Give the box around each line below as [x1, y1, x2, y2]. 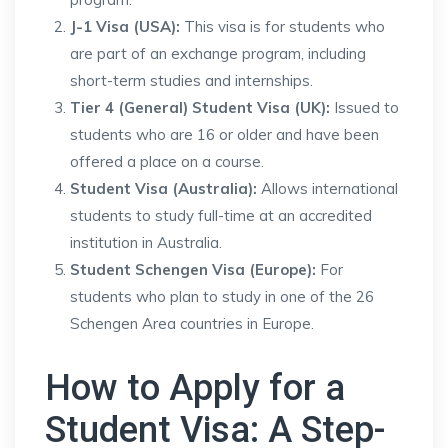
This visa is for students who [180, 17, 385, 36]
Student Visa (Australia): [70, 179, 257, 198]
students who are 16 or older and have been [70, 125, 379, 144]
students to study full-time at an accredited [70, 206, 372, 225]
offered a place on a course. [70, 152, 264, 171]
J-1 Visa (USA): [70, 17, 180, 36]
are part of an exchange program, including [70, 44, 366, 63]
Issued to [330, 98, 399, 117]
